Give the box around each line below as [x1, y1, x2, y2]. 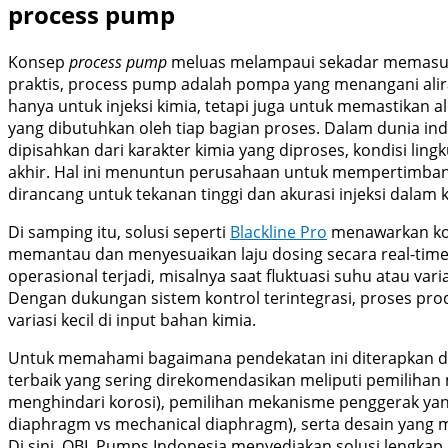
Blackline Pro [230, 221, 327, 244]
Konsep [8, 51, 69, 74]
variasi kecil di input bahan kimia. [8, 309, 256, 332]
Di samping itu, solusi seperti [8, 221, 230, 244]
